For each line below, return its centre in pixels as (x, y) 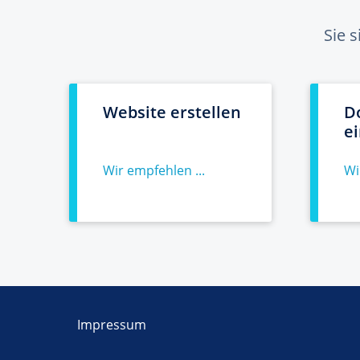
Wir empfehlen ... (154, 170)
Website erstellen (172, 112)
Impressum (112, 325)
